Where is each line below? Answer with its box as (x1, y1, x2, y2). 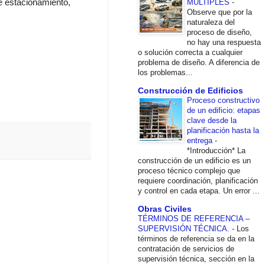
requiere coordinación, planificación (138, 176, 258, 185)
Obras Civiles (138, 203, 192, 214)
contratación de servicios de (138, 244, 234, 253)
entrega (187, 135, 215, 145)
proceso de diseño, (187, 27, 252, 37)
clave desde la (187, 115, 237, 125)
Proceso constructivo (187, 95, 260, 105)
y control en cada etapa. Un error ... (138, 186, 260, 195)
